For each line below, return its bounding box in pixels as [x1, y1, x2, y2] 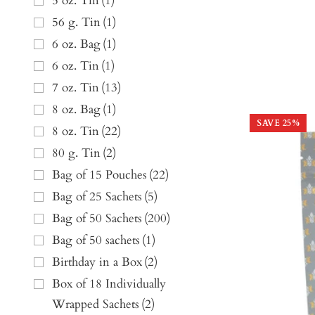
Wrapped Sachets [52, 296, 139, 313]
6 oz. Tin [52, 58, 99, 75]
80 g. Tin [52, 145, 101, 162]
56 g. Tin [52, 14, 101, 31]
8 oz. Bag [52, 101, 101, 118]
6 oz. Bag [52, 36, 101, 53]
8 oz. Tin [52, 123, 99, 140]
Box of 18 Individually [52, 276, 166, 292]
